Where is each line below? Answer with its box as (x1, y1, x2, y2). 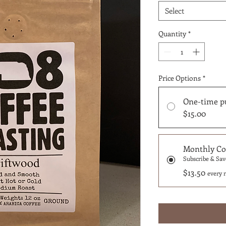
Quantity (158, 28, 186, 38)
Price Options (158, 73, 201, 83)
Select (165, 5, 184, 16)
